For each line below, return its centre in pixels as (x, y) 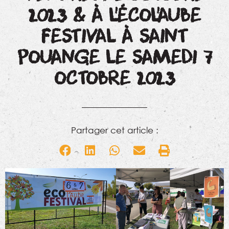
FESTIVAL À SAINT (114, 37)
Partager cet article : (114, 130)
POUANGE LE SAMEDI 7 (114, 58)
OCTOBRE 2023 (114, 79)
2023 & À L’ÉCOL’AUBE (114, 16)
